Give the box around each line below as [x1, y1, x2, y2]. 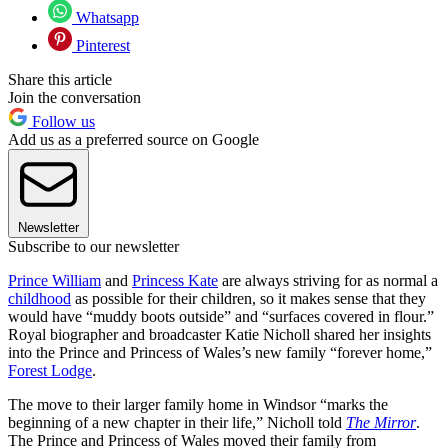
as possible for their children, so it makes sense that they [71, 290, 426, 308]
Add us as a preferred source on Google [8, 131, 259, 149]
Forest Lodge [8, 362, 92, 380]
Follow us [28, 113, 95, 131]
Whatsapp [72, 9, 139, 27]
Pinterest [72, 37, 130, 55]
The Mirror [346, 414, 416, 432]
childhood [8, 290, 71, 308]
